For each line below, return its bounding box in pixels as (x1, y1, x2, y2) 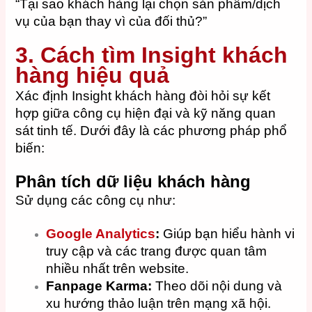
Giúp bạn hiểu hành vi (159, 226, 295, 242)
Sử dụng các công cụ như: (15, 193, 176, 208)
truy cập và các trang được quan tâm (46, 244, 267, 259)
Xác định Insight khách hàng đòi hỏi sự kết (15, 88, 271, 103)
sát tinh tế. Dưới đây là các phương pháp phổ (15, 123, 288, 138)
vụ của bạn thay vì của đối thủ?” (15, 14, 208, 29)
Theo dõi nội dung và (152, 279, 283, 294)
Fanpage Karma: (46, 279, 153, 294)
